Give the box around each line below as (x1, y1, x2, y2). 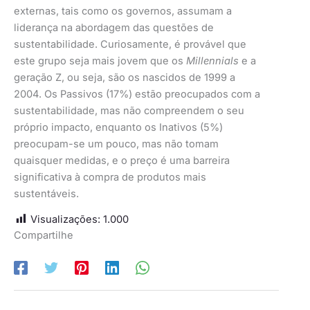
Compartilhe (14, 228, 73, 241)
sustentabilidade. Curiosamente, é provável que (14, 38, 246, 51)
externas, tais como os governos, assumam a (14, 5, 232, 18)
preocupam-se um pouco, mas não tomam (14, 138, 219, 151)
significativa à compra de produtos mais (14, 171, 206, 184)
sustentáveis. (14, 188, 79, 201)
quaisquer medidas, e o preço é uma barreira (14, 154, 230, 167)
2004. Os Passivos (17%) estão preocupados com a (14, 88, 260, 101)
